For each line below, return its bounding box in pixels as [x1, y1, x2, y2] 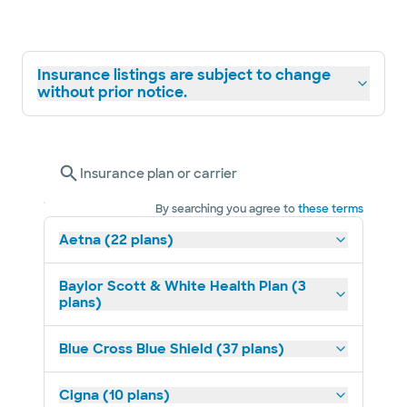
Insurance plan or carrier [80, 165, 237, 182]
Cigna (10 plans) [59, 386, 170, 404]
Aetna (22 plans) [59, 231, 174, 249]
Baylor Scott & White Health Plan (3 [59, 277, 306, 295]
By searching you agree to [155, 202, 295, 216]
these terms [298, 202, 363, 216]
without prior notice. [37, 83, 187, 102]
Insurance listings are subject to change [37, 65, 331, 84]
